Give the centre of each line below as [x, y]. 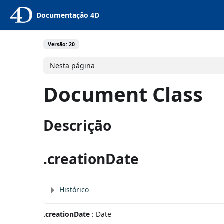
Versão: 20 [62, 44]
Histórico [74, 189]
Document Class [123, 94]
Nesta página [72, 65]
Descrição [78, 125]
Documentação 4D [68, 15]
